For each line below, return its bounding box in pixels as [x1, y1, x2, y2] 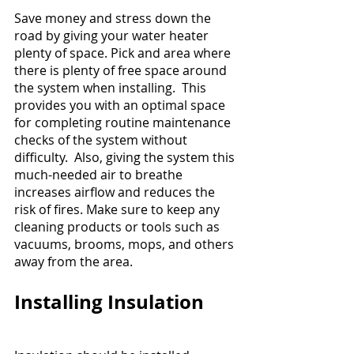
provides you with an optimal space [14, 96, 228, 115]
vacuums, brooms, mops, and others [14, 235, 237, 254]
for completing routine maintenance [14, 114, 234, 132]
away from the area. [14, 253, 133, 271]
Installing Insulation [14, 288, 204, 316]
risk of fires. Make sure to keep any [14, 201, 223, 219]
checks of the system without [14, 131, 190, 149]
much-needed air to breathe [14, 166, 186, 184]
